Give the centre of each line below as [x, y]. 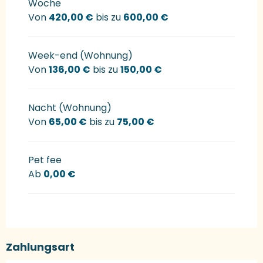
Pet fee [45, 160]
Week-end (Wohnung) [80, 55]
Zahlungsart [40, 247]
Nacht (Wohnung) [70, 107]
